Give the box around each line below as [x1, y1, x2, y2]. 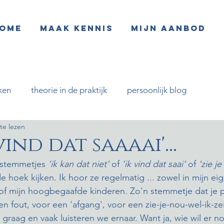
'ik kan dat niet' [48, 158, 109, 169]
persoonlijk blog [127, 84, 186, 95]
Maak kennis [39, 23, 113, 33]
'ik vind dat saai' [122, 158, 185, 169]
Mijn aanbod [130, 23, 206, 33]
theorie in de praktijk [31, 84, 107, 95]
